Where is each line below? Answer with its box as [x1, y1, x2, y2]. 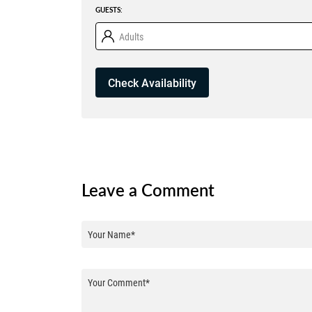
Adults [119, 29, 143, 43]
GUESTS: [95, 5, 123, 15]
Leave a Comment [81, 178, 214, 202]
